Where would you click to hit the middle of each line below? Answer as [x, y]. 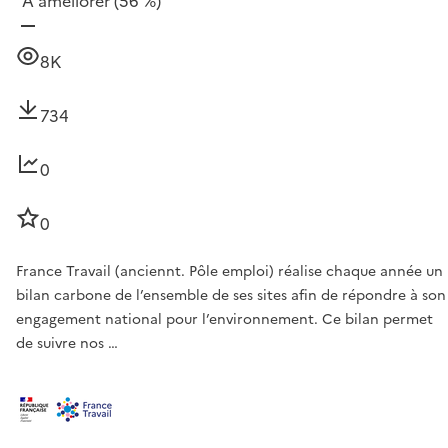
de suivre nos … [67, 344]
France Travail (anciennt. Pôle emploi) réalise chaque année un [229, 272]
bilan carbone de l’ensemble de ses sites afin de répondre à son [231, 296]
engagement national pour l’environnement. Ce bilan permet [224, 320]
